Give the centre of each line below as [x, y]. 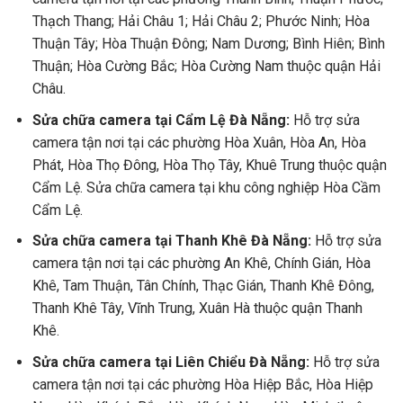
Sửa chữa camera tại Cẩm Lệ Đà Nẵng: [162, 120]
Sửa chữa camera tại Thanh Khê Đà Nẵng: [171, 241]
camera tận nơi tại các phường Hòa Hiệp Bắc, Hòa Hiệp [202, 384]
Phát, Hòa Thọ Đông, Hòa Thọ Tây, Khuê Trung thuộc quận [209, 165]
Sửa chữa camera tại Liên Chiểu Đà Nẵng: [170, 362]
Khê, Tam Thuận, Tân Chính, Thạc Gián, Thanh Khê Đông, [203, 286]
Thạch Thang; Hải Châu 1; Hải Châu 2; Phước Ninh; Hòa [201, 21]
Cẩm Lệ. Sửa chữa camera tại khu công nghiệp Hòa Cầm [206, 187]
